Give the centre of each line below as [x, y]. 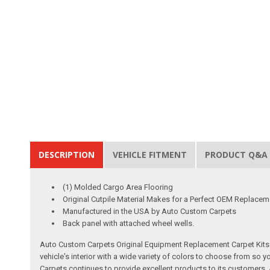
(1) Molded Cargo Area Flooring [118, 187]
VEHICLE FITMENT [150, 154]
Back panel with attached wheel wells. [129, 223]
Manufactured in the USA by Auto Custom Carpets [150, 211]
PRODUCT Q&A [237, 154]
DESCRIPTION [67, 154]
